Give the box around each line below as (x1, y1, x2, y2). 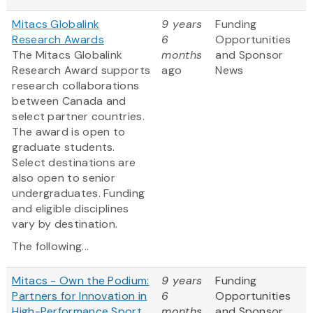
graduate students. (12, 140, 115, 155)
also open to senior (12, 170, 116, 186)
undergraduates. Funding (12, 186, 145, 201)
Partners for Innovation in (12, 289, 147, 304)
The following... (12, 239, 89, 254)
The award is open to (12, 124, 126, 140)
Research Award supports (12, 63, 151, 78)
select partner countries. (12, 109, 145, 124)
